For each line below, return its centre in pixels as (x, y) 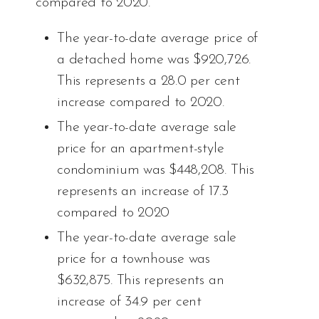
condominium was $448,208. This (156, 171)
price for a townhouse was (134, 260)
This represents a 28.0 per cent (148, 82)
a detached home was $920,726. (154, 60)
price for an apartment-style (141, 149)
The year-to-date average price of (158, 39)
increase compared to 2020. (141, 103)
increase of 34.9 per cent (129, 302)
